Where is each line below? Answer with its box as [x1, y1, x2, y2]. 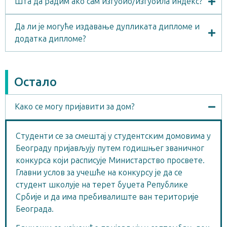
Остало [14, 74, 57, 89]
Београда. [16, 204, 54, 214]
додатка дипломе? [15, 33, 86, 44]
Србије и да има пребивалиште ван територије [16, 192, 199, 202]
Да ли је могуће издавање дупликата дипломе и [15, 21, 200, 31]
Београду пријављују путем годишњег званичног [16, 143, 204, 153]
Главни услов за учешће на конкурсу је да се [16, 167, 182, 177]
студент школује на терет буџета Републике [16, 179, 188, 190]
